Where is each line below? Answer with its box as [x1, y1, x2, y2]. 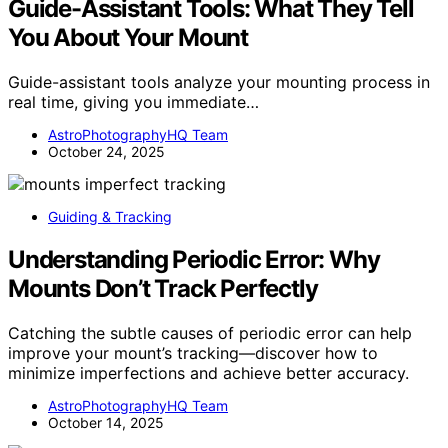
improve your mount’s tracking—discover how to [8, 342, 378, 363]
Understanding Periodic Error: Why [8, 244, 380, 274]
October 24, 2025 [48, 142, 165, 160]
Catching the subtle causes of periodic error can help [8, 322, 412, 343]
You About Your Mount [8, 22, 249, 52]
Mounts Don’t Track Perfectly [8, 273, 318, 303]
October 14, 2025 [48, 413, 164, 431]
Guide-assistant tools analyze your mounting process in [8, 71, 430, 92]
